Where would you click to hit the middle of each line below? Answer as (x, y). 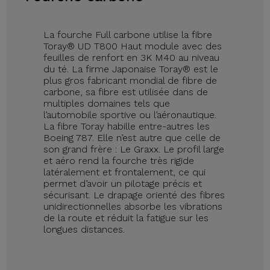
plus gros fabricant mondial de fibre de (130, 80)
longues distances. (84, 229)
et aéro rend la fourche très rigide (119, 160)
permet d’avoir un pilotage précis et (123, 183)
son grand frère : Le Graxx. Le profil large (134, 149)
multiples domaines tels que (107, 103)
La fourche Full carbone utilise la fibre (128, 34)
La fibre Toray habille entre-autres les (127, 126)
